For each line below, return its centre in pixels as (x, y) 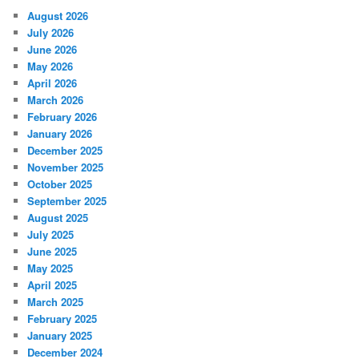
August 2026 (58, 15)
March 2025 (56, 301)
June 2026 (52, 49)
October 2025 (60, 184)
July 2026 (51, 32)
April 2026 (52, 83)
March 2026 (56, 99)
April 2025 (52, 284)
